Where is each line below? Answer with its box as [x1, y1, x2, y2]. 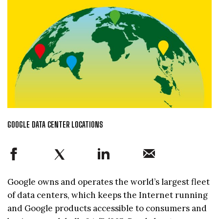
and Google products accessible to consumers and [7, 203, 207, 214]
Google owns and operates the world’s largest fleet [7, 176, 210, 188]
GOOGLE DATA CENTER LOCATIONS [7, 119, 103, 130]
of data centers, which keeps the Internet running [7, 190, 208, 201]
